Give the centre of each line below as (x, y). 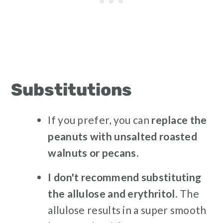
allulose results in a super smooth (127, 210)
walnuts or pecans (92, 153)
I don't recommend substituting (125, 177)
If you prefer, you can (100, 120)
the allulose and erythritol (111, 194)
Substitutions (72, 90)
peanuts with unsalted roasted (123, 136)
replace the (179, 120)
